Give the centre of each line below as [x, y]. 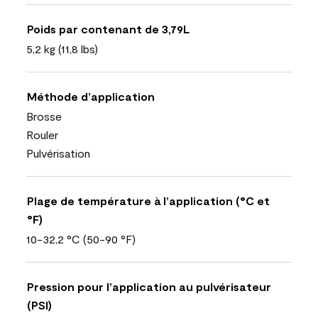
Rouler [42, 135]
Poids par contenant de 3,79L [108, 29]
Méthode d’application [91, 96]
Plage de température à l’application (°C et [148, 201]
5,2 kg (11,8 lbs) [62, 49]
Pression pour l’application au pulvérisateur [149, 286]
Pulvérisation [58, 153]
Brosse [44, 116]
